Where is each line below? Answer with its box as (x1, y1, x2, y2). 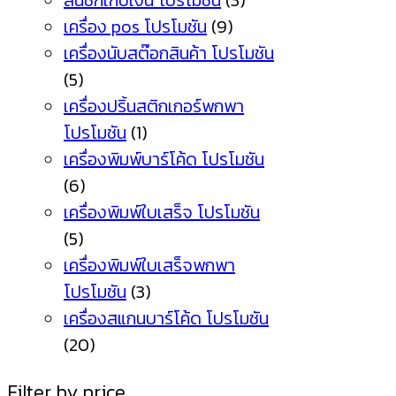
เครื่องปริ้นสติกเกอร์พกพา (64, 93, 244, 120)
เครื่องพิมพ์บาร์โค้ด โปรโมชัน (64, 146, 264, 173)
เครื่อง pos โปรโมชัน (64, 13, 207, 41)
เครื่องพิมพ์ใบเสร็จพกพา (64, 252, 235, 279)
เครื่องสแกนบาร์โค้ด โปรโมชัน (64, 305, 269, 332)
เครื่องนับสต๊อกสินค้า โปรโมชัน (64, 40, 274, 67)
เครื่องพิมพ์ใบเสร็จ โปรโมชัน (64, 199, 260, 226)
